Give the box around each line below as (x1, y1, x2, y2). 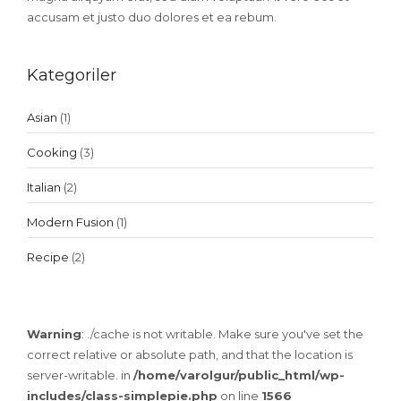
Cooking (27, 144, 77, 159)
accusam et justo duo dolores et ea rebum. (27, 10, 277, 24)
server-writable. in (27, 367, 133, 382)
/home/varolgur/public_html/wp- (133, 367, 345, 382)
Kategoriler (27, 64, 116, 85)
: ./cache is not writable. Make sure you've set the (81, 326, 363, 341)
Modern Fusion (27, 214, 114, 229)
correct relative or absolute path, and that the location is (27, 346, 353, 362)
